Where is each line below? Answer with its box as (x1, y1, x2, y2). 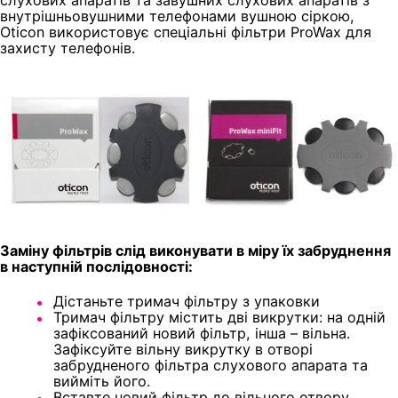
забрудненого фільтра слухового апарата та (53, 356, 368, 375)
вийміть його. (53, 372, 150, 391)
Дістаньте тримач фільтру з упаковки (53, 292, 320, 311)
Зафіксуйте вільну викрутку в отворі (53, 340, 313, 359)
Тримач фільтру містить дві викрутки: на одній (53, 308, 386, 327)
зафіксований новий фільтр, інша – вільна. (53, 324, 350, 343)
